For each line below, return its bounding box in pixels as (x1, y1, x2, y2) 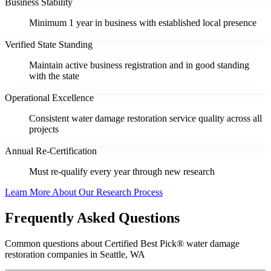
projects (29, 124, 59, 135)
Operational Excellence (5, 93, 94, 103)
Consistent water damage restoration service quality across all (29, 113, 262, 124)
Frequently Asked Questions (5, 210, 180, 226)
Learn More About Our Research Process (5, 187, 163, 198)
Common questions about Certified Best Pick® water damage (5, 238, 240, 249)
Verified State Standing (5, 39, 93, 50)
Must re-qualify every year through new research (29, 166, 215, 177)
